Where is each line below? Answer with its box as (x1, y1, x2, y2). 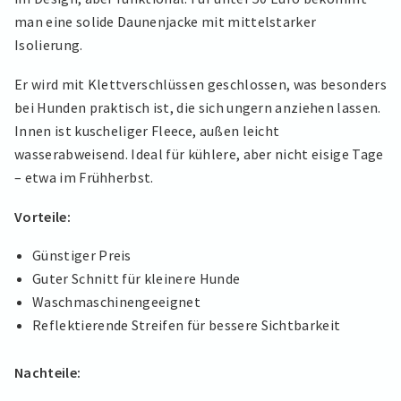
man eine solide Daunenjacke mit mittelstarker (14, 13, 317, 31)
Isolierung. (14, 36, 83, 55)
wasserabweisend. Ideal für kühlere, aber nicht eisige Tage (14, 144, 384, 163)
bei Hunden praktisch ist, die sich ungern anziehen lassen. (14, 98, 381, 116)
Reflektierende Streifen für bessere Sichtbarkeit (32, 316, 341, 335)
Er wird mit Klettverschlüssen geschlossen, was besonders (14, 74, 387, 93)
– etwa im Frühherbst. (14, 167, 154, 186)
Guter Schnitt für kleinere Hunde (32, 269, 241, 288)
